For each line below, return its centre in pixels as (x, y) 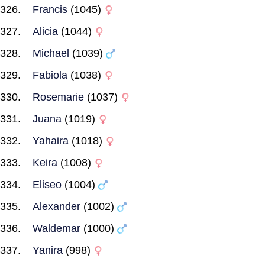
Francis (50, 9)
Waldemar (56, 228)
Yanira (48, 250)
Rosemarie (58, 97)
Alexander (56, 206)
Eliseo (47, 185)
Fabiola (50, 75)
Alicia (45, 31)
